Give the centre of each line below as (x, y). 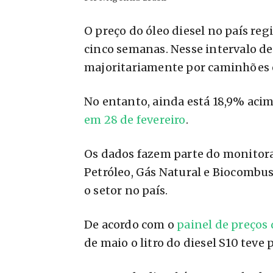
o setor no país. (126, 190)
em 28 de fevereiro (135, 120)
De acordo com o (131, 225)
